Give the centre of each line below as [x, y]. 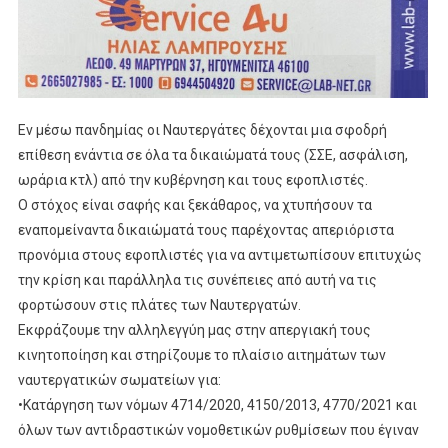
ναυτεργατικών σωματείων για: [119, 379]
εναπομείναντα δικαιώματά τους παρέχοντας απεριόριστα [205, 229]
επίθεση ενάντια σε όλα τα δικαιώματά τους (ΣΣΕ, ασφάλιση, [212, 154]
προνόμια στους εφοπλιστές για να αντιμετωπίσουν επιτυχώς [219, 254]
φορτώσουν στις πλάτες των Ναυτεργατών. [159, 304]
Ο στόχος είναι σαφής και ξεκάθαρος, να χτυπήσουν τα [194, 204]
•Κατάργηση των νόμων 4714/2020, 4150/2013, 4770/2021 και [217, 404]
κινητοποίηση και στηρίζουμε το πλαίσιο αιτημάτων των [201, 354]
